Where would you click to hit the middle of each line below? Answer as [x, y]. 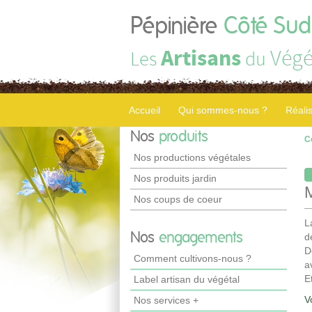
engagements [201, 238]
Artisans [201, 59]
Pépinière [177, 26]
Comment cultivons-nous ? [193, 258]
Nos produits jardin [175, 178]
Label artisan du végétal [187, 279]
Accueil [145, 110]
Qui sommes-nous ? [223, 110]
